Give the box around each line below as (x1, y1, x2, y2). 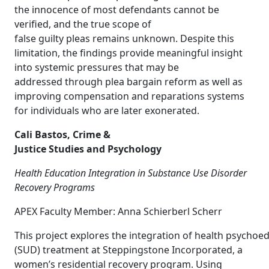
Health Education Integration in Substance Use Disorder (14, 166, 247, 180)
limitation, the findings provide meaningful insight (14, 46, 243, 59)
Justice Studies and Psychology (14, 142, 164, 156)
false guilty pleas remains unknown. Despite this (14, 32, 234, 45)
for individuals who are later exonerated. (14, 104, 202, 117)
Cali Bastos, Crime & (14, 128, 110, 141)
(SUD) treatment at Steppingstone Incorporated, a (14, 243, 243, 256)
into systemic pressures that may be (14, 61, 179, 74)
